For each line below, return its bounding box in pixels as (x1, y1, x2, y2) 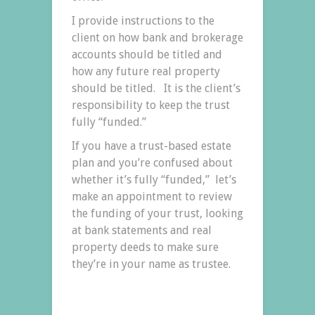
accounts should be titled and (72, 47, 222, 61)
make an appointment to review (72, 189, 232, 203)
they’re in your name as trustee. (72, 257, 231, 271)
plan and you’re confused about (72, 155, 233, 169)
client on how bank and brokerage (72, 30, 243, 44)
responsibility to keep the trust (72, 98, 230, 112)
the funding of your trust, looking (72, 206, 243, 220)
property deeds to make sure (72, 240, 219, 254)
